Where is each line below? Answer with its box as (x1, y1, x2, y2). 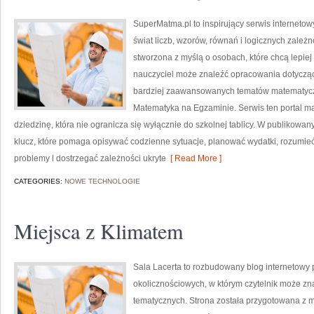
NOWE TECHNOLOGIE (64, 177, 140, 185)
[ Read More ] (166, 153, 221, 163)
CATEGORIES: (14, 177, 64, 185)
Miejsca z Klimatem (14, 217, 183, 245)
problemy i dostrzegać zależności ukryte (14, 153, 166, 163)
